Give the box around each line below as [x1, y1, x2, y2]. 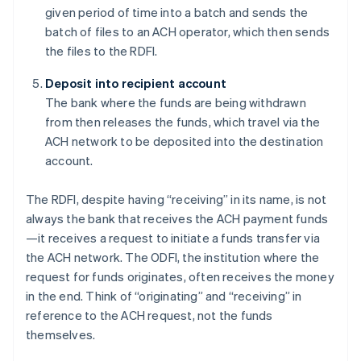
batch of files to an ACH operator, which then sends [45, 23, 330, 40]
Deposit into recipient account [45, 75, 226, 92]
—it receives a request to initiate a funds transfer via [26, 230, 321, 247]
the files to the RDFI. [45, 43, 158, 60]
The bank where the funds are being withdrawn [45, 94, 306, 111]
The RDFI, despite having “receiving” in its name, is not [26, 191, 327, 208]
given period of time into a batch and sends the [45, 4, 309, 21]
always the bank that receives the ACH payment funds [26, 210, 329, 227]
